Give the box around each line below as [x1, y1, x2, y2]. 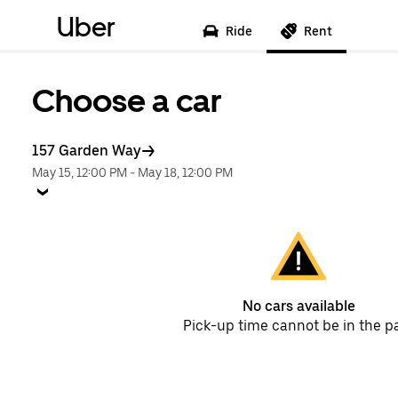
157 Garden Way [32, 142, 141, 159]
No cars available [242, 298, 355, 314]
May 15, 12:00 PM [32, 165, 127, 179]
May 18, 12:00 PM [138, 165, 233, 179]
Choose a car [32, 82, 222, 120]
